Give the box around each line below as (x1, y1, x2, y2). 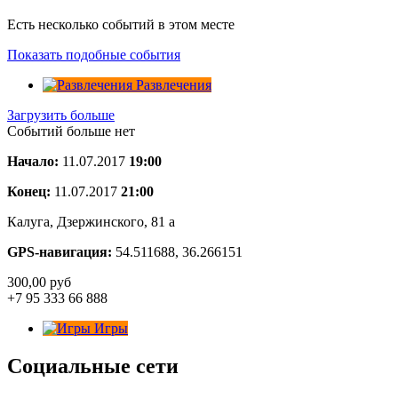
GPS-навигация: (7, 243, 115, 259)
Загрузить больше (7, 107, 115, 123)
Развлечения (136, 76, 211, 92)
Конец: (7, 183, 51, 199)
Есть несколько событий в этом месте (7, 16, 235, 32)
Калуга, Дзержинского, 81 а (7, 213, 175, 229)
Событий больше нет (7, 123, 135, 139)
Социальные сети (7, 354, 179, 378)
